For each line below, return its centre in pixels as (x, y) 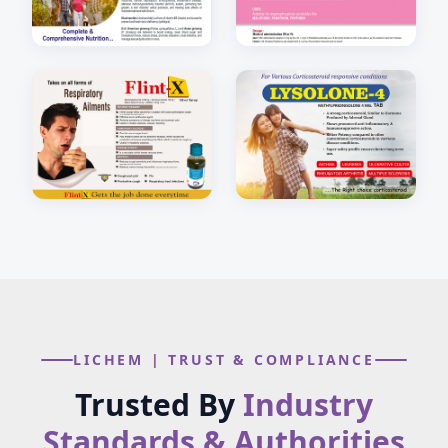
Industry (308, 404)
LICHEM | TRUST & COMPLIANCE (224, 359)
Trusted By (159, 404)
